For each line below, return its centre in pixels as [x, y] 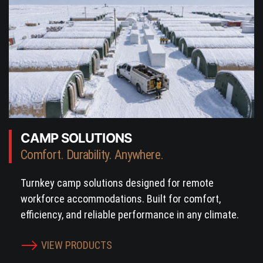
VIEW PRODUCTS [77, 245]
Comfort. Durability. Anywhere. [92, 155]
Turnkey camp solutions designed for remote [117, 183]
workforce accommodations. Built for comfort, [121, 199]
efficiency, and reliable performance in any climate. [130, 215]
